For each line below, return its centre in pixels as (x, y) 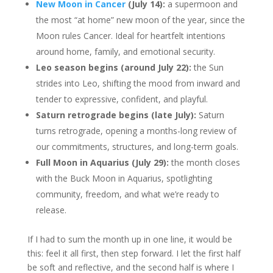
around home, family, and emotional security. (125, 52)
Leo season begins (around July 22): (113, 68)
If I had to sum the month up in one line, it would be (129, 239)
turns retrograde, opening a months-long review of (136, 131)
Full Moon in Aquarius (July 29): (102, 163)
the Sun (207, 68)
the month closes (204, 163)
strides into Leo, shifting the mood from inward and (138, 83)
